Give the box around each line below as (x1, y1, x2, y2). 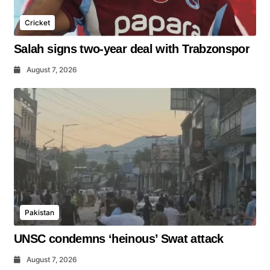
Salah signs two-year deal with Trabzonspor (14, 42, 250, 55)
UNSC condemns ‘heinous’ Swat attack (14, 232, 224, 246)
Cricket (25, 17, 50, 27)
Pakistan (25, 208, 54, 218)
